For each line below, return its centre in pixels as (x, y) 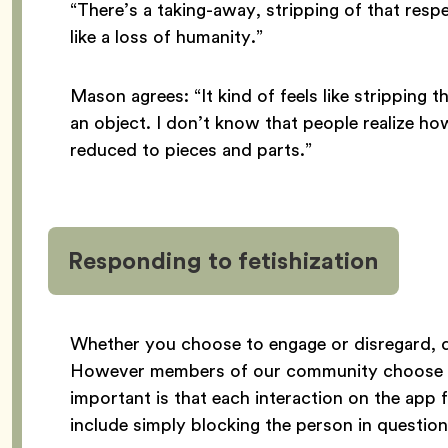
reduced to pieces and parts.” (191, 149)
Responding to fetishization (223, 260)
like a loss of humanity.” (166, 36)
